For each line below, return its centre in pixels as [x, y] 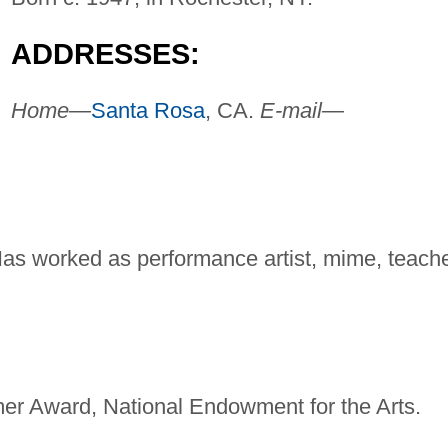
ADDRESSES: [105, 54]
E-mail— [301, 111]
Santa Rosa [147, 111]
